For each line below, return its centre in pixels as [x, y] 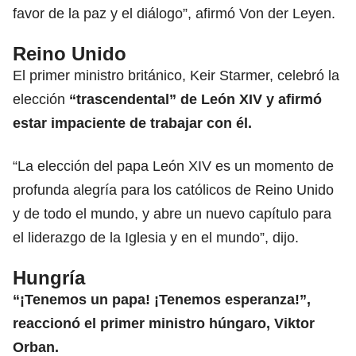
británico [153, 75]
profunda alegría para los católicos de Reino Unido [173, 190]
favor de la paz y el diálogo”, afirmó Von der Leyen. [174, 13]
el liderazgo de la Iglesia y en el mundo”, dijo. [156, 237]
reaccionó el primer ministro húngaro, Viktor [164, 323]
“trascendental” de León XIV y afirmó [195, 99]
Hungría [49, 277]
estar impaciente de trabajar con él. [132, 123]
